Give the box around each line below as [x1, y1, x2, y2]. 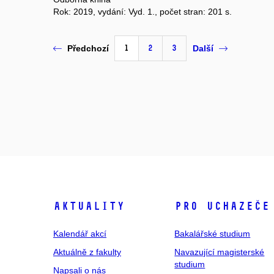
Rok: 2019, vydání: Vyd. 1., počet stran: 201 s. [53, 6, 232, 17]
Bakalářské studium [174, 228, 251, 239]
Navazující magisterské [174, 246, 265, 257]
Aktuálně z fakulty [53, 246, 121, 257]
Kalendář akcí [53, 228, 106, 239]
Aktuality [53, 199, 125, 213]
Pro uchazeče [174, 199, 270, 213]
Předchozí [67, 43, 109, 54]
